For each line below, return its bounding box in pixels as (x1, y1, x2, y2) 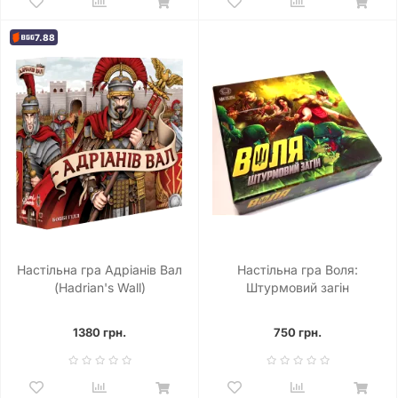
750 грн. (274, 325, 322, 339)
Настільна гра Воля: (237, 262, 358, 277)
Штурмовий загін (246, 280, 349, 295)
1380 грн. (73, 325, 126, 339)
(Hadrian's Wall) (53, 280, 146, 295)
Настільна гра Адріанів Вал (17, 262, 182, 277)
